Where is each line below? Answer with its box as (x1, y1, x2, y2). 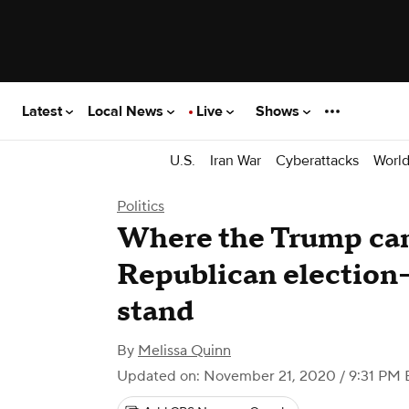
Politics (117, 197, 164, 215)
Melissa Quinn (138, 341, 231, 360)
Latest (22, 101, 66, 121)
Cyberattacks (276, 151, 359, 170)
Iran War (210, 151, 261, 170)
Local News (88, 101, 167, 121)
